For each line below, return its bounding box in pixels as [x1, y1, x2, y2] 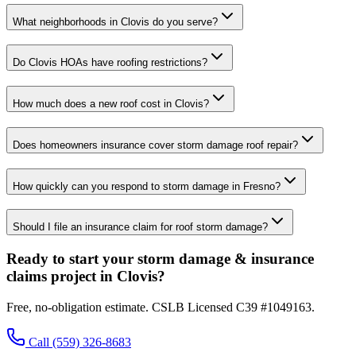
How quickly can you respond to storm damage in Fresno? [13, 180, 281, 192]
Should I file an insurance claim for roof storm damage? [13, 221, 268, 234]
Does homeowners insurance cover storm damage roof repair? [13, 138, 298, 151]
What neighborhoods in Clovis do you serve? [13, 15, 218, 28]
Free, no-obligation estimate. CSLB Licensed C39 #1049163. [6, 300, 315, 314]
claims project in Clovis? [6, 267, 165, 284]
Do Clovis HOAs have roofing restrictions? [13, 56, 207, 69]
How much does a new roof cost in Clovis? [13, 98, 209, 110]
